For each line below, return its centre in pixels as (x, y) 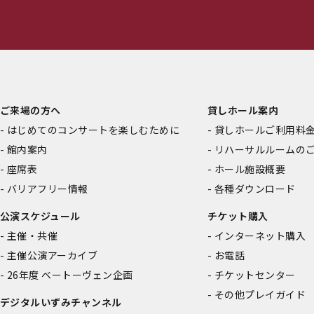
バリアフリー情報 (48, 188)
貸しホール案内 (243, 110)
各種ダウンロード (255, 188)
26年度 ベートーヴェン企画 (70, 274)
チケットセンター (255, 274)
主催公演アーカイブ (53, 255)
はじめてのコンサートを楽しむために (94, 129)
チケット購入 (238, 216)
